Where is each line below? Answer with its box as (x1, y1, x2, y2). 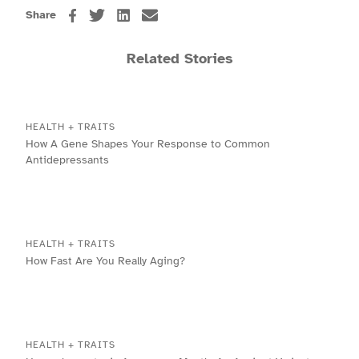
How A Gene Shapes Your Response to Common (26, 137, 270, 151)
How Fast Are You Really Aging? (26, 254, 185, 268)
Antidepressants (26, 153, 109, 167)
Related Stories (126, 50, 233, 68)
